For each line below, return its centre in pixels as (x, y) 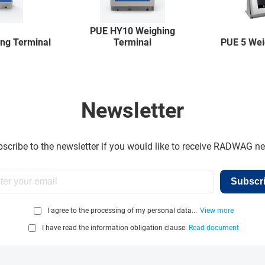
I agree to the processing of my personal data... (122, 211)
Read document (214, 228)
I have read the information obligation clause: (115, 228)
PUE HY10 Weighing (132, 31)
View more (217, 211)
